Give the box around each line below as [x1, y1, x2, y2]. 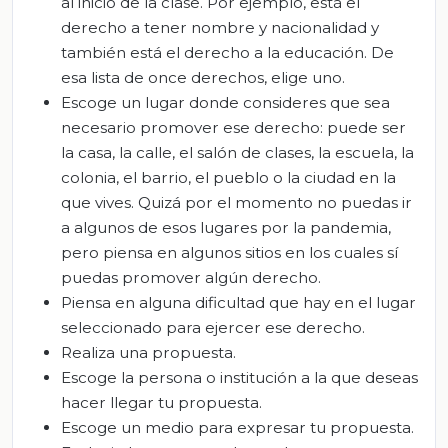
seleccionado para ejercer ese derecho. [61, 318, 365, 338]
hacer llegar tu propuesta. [61, 393, 262, 413]
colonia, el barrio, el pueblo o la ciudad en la [61, 168, 396, 188]
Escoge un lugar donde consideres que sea [61, 93, 390, 113]
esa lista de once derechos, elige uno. [61, 68, 345, 88]
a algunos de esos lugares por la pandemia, [61, 218, 391, 238]
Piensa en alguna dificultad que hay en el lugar [61, 293, 416, 313]
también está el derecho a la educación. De [61, 43, 394, 63]
